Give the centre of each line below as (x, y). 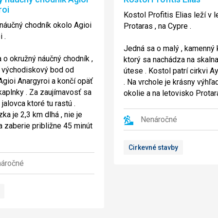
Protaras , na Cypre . (157, 26)
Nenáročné (159, 120)
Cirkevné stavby (153, 148)
